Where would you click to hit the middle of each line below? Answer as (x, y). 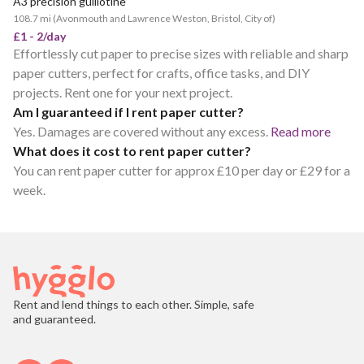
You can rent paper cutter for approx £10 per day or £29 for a (182, 170)
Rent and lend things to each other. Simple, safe (134, 304)
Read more (301, 131)
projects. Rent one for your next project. (123, 92)
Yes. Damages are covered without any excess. (141, 131)
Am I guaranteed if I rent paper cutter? (128, 112)
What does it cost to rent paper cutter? (132, 151)
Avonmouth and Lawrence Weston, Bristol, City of (164, 18)
